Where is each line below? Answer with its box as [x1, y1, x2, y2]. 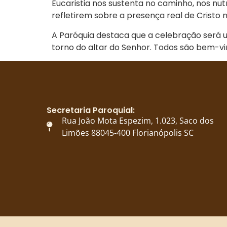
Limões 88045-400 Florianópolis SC [62, 127, 194, 139]
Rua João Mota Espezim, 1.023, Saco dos [62, 115, 214, 127]
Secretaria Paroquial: [47, 104, 135, 117]
